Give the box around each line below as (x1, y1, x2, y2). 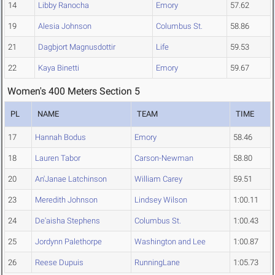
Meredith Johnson (35, 195, 98, 205)
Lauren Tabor (35, 153, 80, 163)
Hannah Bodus (35, 133, 86, 142)
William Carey (134, 174, 182, 184)
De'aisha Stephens (35, 216, 100, 226)
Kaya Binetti (38, 63, 79, 73)
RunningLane (134, 258, 180, 268)
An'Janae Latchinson (35, 174, 107, 184)
